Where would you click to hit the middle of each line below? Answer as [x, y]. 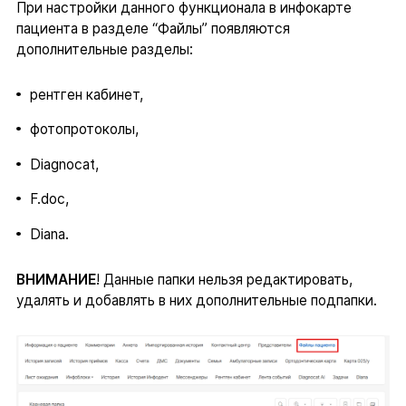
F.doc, [49, 199]
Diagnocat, [64, 164]
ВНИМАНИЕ [56, 280]
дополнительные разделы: [104, 49]
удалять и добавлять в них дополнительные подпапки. [196, 301]
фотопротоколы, [84, 130]
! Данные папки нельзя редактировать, [224, 280]
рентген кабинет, [86, 94]
